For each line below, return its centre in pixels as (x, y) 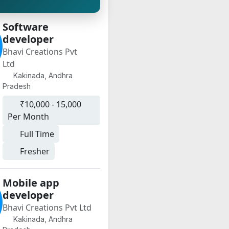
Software (25, 27)
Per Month (28, 117)
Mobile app (31, 183)
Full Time (36, 134)
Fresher (33, 151)
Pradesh (16, 86)
